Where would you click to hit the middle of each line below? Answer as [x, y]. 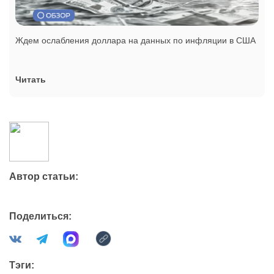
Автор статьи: [44, 176]
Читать [31, 79]
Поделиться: [40, 216]
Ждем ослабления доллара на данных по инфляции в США [135, 40]
